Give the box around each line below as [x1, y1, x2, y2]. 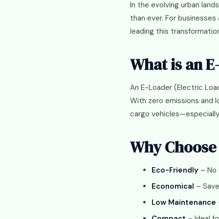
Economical [152, 181, 194, 191]
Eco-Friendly [152, 165, 198, 175]
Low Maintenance [152, 197, 216, 207]
